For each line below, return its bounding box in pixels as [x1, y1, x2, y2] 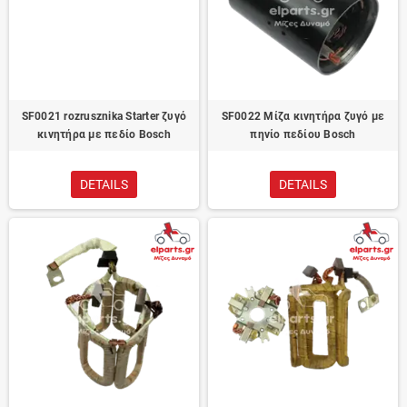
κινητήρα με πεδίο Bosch [37, 128, 171, 142]
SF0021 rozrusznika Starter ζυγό [21, 110, 187, 124]
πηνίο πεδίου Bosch [250, 128, 356, 142]
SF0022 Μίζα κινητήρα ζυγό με [221, 110, 385, 124]
